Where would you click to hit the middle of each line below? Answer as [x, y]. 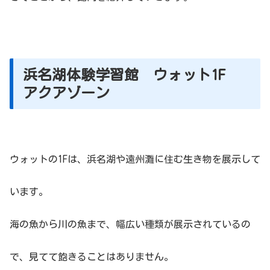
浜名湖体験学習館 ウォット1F [131, 74]
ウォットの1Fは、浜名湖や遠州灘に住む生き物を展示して [135, 159]
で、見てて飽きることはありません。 [92, 256]
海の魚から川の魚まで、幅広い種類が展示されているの [130, 224]
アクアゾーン [66, 93]
